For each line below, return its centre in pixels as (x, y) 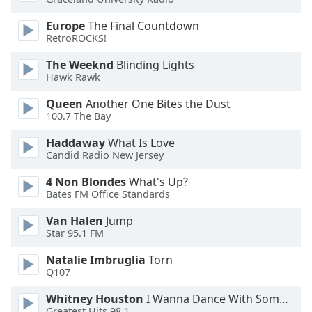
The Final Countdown (142, 26)
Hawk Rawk (73, 77)
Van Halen (75, 221)
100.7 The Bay (78, 116)
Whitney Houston (95, 299)
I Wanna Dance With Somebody (211, 299)
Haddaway (76, 143)
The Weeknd (80, 65)
